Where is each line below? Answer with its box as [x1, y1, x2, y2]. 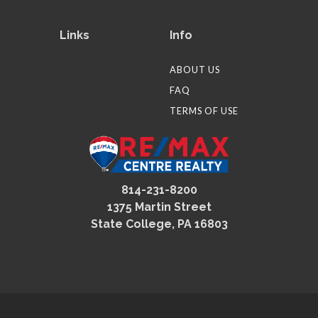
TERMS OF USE [170, 105, 238, 116]
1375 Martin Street [106, 200, 212, 214]
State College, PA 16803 [90, 217, 228, 231]
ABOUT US [170, 64, 220, 75]
